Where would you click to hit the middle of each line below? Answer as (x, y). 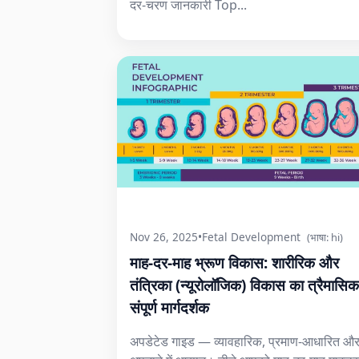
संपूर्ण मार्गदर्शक (169, 307)
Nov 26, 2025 (164, 237)
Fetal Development (251, 237)
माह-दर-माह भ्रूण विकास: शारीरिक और (234, 262)
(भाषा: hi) (325, 237)
